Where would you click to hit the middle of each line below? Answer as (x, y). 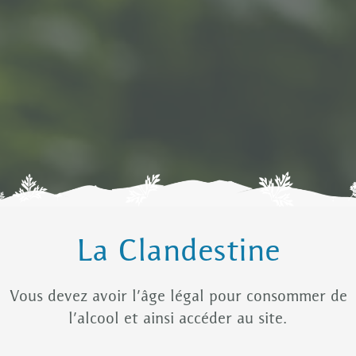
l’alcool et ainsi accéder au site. (178, 320)
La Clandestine (178, 253)
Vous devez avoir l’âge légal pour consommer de (178, 298)
